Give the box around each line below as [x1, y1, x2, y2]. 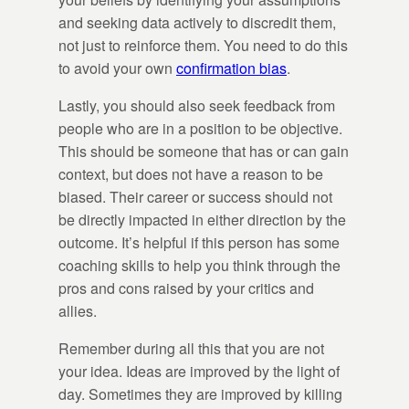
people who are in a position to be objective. [58, 118, 342, 140]
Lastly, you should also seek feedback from [58, 95, 335, 117]
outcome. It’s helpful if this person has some [58, 232, 340, 254]
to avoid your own [58, 58, 176, 79]
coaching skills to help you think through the [58, 255, 341, 277]
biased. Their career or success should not [58, 186, 332, 208]
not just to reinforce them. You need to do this [58, 35, 348, 57]
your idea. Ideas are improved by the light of [58, 361, 340, 383]
